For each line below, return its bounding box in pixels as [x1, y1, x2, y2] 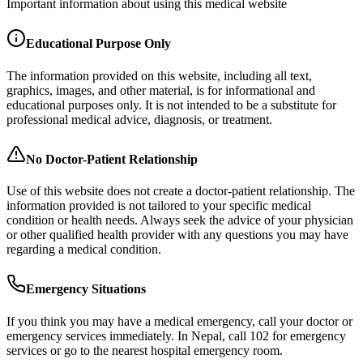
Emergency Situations [26, 282, 146, 297]
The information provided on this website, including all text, [6, 68, 312, 83]
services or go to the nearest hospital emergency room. [6, 343, 283, 357]
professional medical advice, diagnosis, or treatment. [6, 112, 272, 126]
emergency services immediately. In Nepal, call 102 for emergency [6, 328, 346, 343]
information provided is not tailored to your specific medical [6, 199, 311, 213]
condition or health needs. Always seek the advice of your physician [6, 213, 353, 228]
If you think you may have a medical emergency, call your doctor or [6, 314, 352, 328]
